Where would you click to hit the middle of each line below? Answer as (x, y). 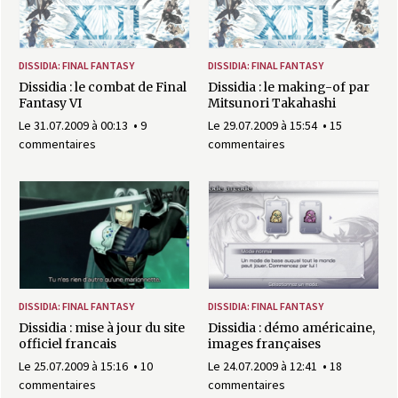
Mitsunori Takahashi (272, 103)
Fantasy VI (50, 103)
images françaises (264, 343)
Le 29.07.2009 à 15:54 (264, 125)
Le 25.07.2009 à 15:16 (75, 366)
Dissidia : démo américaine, (291, 327)
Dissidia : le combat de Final (103, 87)
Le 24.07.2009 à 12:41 (264, 366)
